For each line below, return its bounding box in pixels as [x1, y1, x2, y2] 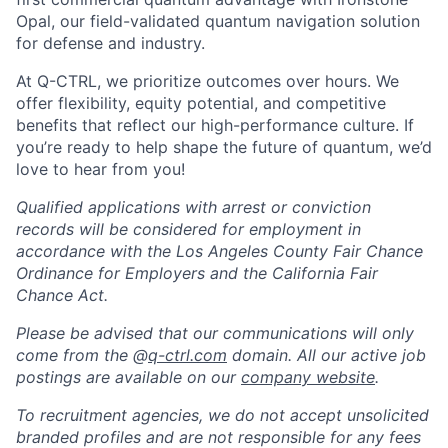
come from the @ [16, 344, 148, 365]
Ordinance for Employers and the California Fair [16, 262, 378, 283]
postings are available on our [16, 366, 241, 387]
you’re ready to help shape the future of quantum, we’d [16, 136, 432, 157]
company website [241, 366, 375, 387]
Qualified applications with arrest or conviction [16, 196, 371, 217]
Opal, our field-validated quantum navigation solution [16, 10, 420, 31]
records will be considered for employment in [16, 218, 361, 239]
